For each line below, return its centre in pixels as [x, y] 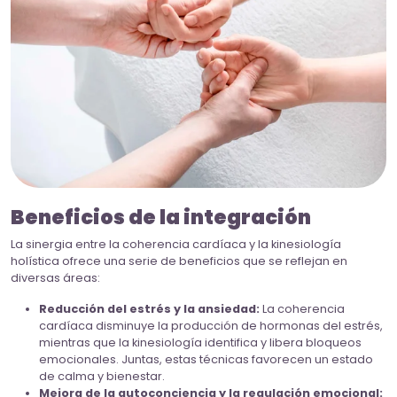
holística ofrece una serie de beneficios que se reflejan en [179, 261]
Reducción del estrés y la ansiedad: [149, 309]
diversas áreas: [55, 278]
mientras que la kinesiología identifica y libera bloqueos [200, 343]
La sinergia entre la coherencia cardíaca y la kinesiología [176, 245]
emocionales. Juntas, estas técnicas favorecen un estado [206, 360]
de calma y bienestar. [102, 377]
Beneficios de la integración [161, 218]
